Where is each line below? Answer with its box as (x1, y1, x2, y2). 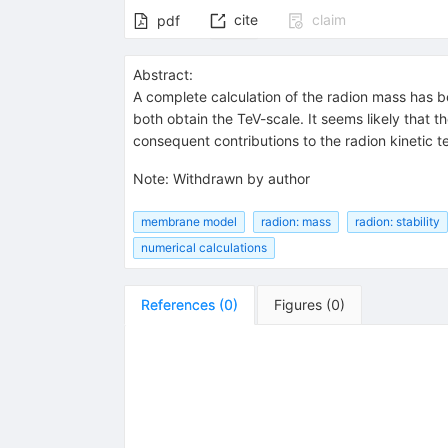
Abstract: (132, 66, 193, 84)
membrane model (140, 213, 237, 229)
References (140, 295, 215, 313)
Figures (273, 295, 322, 313)
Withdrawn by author (172, 170, 310, 188)
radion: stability (354, 213, 440, 229)
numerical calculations (140, 239, 267, 255)
